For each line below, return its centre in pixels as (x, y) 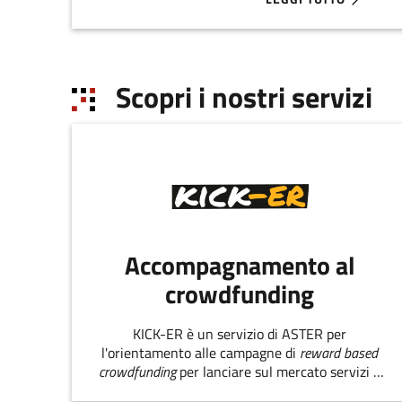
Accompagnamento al (240, 265)
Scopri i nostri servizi (244, 96)
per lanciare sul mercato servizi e (279, 372)
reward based (339, 353)
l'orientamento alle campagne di (201, 353)
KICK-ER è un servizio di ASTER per (240, 334)
